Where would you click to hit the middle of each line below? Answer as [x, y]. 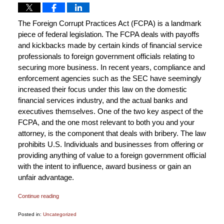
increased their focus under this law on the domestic [102, 89]
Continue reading [38, 196]
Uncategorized [59, 214]
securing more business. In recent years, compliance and [111, 67]
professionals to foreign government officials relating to [106, 56]
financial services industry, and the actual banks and [102, 100]
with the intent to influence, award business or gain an [104, 166]
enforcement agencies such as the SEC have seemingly [109, 78]
